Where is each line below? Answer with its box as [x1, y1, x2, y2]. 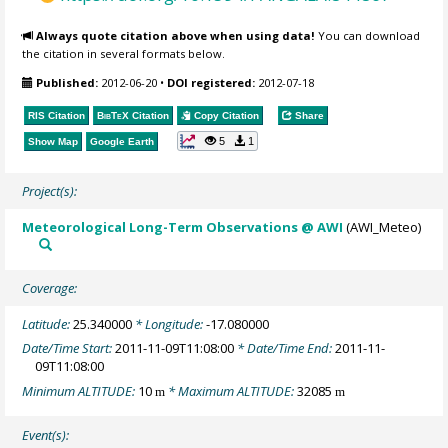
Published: [36, 74, 99, 90]
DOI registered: [167, 74, 256, 90]
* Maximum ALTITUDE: [165, 381, 298, 400]
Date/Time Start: [22, 339, 116, 358]
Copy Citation [191, 110, 260, 122]
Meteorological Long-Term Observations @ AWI [22, 217, 344, 236]
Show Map [28, 136, 79, 148]
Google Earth [90, 136, 155, 148]
